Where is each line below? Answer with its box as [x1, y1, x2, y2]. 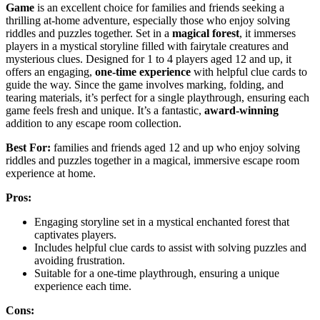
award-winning [204, 104, 279, 117]
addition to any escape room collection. [6, 117, 181, 130]
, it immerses [239, 27, 296, 40]
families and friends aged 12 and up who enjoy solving [51, 141, 300, 154]
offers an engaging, [6, 66, 95, 79]
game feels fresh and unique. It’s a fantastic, [6, 104, 204, 117]
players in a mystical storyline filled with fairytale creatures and [6, 40, 289, 53]
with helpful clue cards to [191, 66, 307, 79]
